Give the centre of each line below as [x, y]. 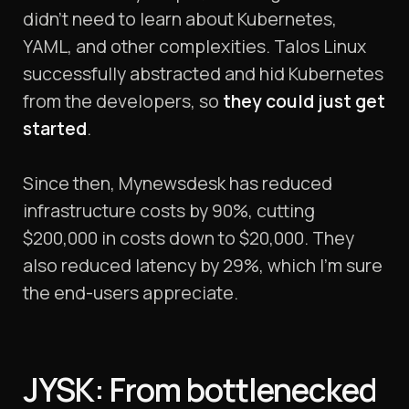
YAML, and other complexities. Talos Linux [194, 47]
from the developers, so [123, 101]
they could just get [304, 101]
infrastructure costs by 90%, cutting [169, 211]
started [55, 129]
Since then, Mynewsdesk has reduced [178, 184]
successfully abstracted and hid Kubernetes [203, 74]
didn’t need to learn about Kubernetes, [180, 19]
